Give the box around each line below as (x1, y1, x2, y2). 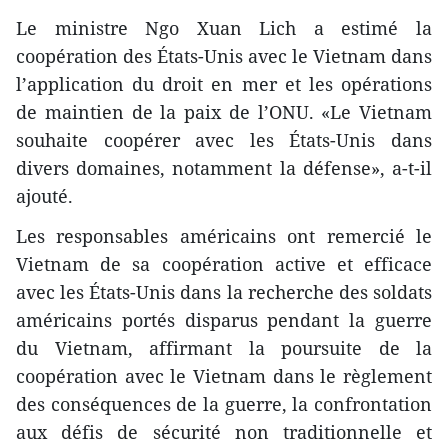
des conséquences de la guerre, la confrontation (16, 392, 432, 417)
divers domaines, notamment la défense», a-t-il (16, 156, 432, 181)
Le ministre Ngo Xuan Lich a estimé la (16, 16, 432, 41)
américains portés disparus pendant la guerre (16, 308, 432, 333)
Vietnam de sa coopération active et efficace (16, 252, 432, 277)
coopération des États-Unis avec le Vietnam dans (16, 44, 432, 69)
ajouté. (16, 184, 73, 209)
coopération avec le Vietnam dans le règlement (16, 364, 432, 389)
